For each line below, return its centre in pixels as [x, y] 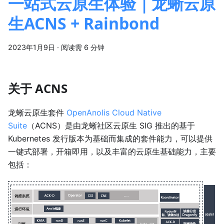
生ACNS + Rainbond [84, 23]
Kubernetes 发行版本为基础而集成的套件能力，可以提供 [110, 138]
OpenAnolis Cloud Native [114, 112]
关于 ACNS [38, 88]
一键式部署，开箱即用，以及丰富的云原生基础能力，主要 [112, 151]
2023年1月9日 [31, 47]
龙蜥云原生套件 [37, 112]
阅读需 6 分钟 [83, 47]
